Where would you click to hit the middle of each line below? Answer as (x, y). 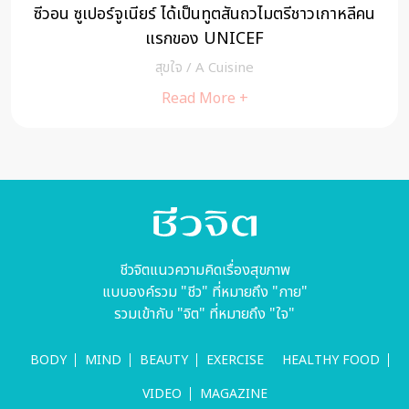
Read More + (204, 99)
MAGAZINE (233, 394)
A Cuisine (225, 68)
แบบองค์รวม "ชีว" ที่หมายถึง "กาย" (204, 293)
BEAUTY (163, 361)
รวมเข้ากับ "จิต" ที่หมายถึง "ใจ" (204, 315)
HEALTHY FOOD (330, 361)
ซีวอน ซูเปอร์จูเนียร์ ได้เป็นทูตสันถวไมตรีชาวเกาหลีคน (204, 15)
